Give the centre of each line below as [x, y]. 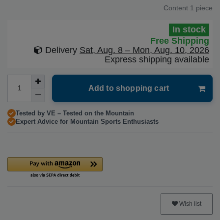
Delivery [61, 50]
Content [177, 8]
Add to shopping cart [128, 88]
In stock [189, 30]
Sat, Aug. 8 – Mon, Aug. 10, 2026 [144, 50]
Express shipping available [157, 59]
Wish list [190, 204]
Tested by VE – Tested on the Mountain [75, 113]
